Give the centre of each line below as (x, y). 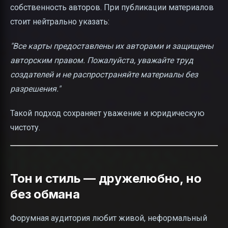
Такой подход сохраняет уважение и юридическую (107, 113)
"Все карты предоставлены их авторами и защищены (112, 46)
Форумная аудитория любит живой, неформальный (109, 218)
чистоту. (25, 127)
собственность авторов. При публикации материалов (112, 7)
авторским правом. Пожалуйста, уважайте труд (102, 60)
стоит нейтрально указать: (60, 21)
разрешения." (35, 89)
